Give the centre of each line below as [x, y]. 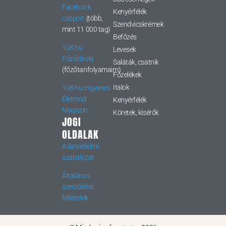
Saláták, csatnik [136, 62]
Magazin [75, 110]
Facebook [77, 7]
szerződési [78, 187]
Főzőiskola [78, 59]
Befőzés [125, 37]
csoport [74, 18]
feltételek [75, 198]
